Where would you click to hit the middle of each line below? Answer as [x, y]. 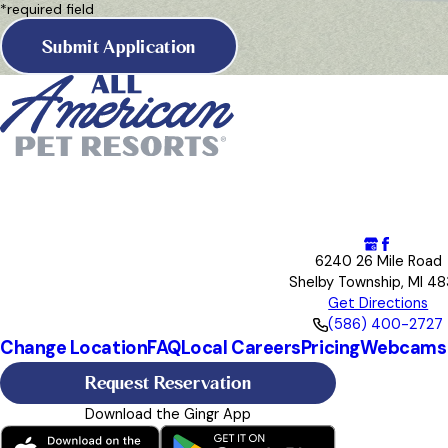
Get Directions [378, 304]
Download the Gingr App [168, 414]
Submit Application [119, 47]
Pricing [330, 348]
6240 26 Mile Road [378, 262]
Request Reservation [168, 383]
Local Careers [240, 348]
